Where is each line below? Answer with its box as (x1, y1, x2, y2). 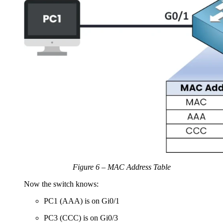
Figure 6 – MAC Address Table (72, 163, 171, 172)
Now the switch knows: (24, 180, 99, 189)
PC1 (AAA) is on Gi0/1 (44, 197, 119, 206)
